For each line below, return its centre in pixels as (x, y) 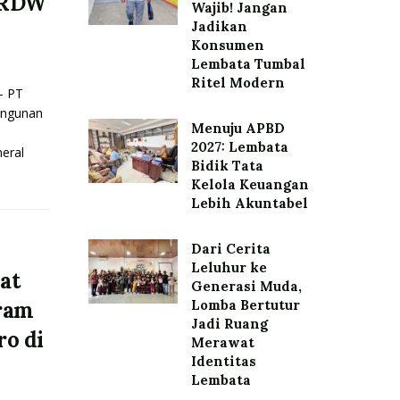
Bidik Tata (227, 166)
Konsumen (227, 45)
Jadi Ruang (229, 324)
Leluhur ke (229, 267)
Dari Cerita (230, 249)
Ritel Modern (237, 83)
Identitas (223, 361)
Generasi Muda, (246, 286)
